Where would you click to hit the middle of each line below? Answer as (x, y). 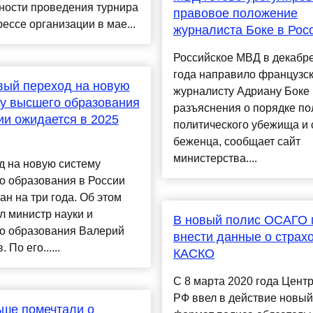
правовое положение (235, 14)
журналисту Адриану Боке (241, 92)
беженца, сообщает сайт (236, 142)
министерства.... (215, 159)
